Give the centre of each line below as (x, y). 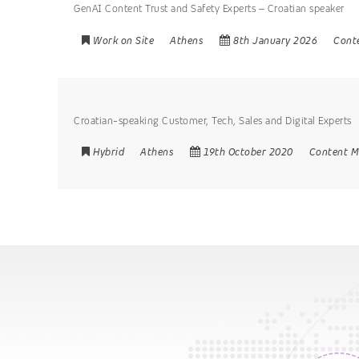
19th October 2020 (248, 152)
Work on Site (123, 40)
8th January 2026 (275, 40)
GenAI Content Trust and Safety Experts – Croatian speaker (209, 9)
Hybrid (109, 152)
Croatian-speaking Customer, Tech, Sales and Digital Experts (213, 120)
